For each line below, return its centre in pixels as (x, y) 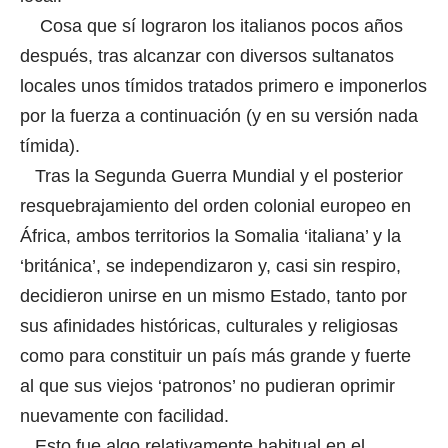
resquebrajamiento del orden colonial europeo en (215, 205)
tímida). (50, 145)
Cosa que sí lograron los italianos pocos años (211, 25)
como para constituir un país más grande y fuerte (215, 355)
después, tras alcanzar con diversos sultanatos (207, 55)
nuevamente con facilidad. (127, 415)
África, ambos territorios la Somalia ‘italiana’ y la (210, 235)
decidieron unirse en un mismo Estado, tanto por (213, 295)
